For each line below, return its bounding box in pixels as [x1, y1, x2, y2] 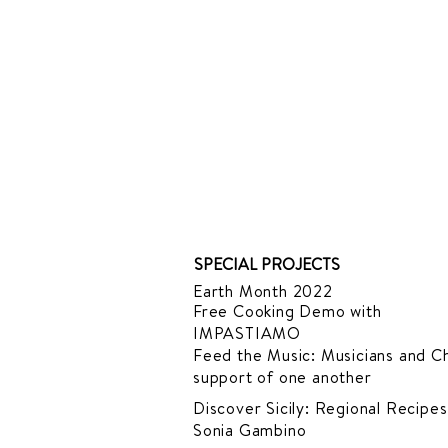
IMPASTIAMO [193, 322, 302, 344]
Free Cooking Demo [193, 300, 351, 322]
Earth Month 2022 [193, 280, 333, 302]
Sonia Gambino [193, 419, 307, 441]
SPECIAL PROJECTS [194, 253, 340, 275]
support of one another [193, 366, 372, 388]
